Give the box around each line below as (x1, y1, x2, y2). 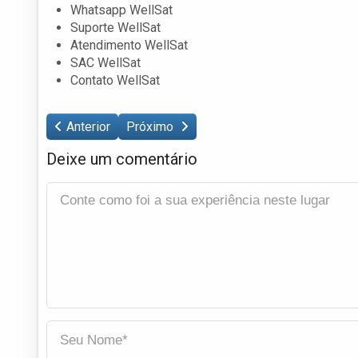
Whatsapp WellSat (70, 2, 173, 18)
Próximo (126, 118, 177, 134)
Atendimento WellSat (70, 37, 188, 53)
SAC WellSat (70, 54, 141, 70)
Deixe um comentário (46, 149, 197, 169)
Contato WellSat (70, 72, 160, 88)
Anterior (66, 118, 110, 134)
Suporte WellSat (70, 19, 161, 35)
